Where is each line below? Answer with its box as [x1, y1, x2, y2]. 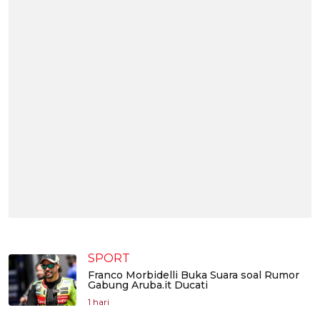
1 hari [88, 296, 109, 308]
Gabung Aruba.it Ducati [88, 279, 208, 292]
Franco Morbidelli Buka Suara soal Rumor [88, 269, 299, 282]
